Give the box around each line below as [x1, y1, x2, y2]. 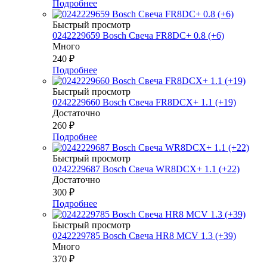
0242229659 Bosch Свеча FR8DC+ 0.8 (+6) [52, 30, 224, 41]
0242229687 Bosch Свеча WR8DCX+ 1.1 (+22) [52, 163, 240, 174]
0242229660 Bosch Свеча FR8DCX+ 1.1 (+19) [52, 97, 236, 107]
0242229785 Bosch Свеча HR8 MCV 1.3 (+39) [52, 230, 236, 241]
